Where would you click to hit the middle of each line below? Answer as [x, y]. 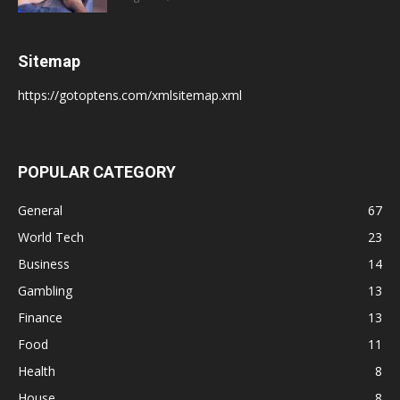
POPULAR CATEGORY [97, 172]
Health [37, 371]
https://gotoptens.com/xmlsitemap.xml [130, 96]
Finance [40, 318]
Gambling [45, 291]
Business [44, 264]
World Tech [51, 237]
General [40, 211]
